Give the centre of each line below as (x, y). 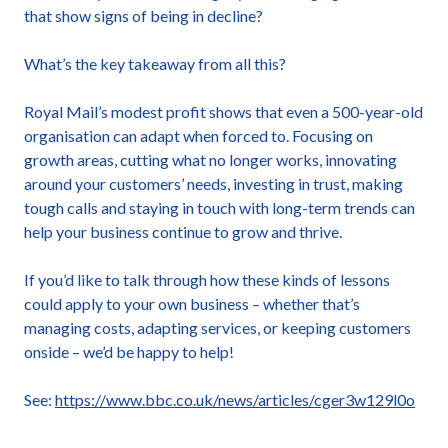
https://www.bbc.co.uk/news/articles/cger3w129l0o (235, 399)
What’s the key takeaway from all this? (155, 63)
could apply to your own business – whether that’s (192, 303)
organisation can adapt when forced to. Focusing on (198, 135)
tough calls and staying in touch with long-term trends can (219, 207)
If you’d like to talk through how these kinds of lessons (207, 279)
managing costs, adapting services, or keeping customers (217, 327)
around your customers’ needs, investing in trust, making (213, 183)
